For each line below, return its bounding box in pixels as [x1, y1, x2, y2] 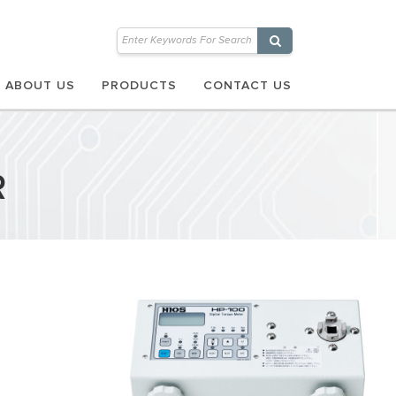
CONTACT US [203, 80, 292, 92]
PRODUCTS [102, 80, 177, 92]
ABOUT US [5, 80, 75, 92]
